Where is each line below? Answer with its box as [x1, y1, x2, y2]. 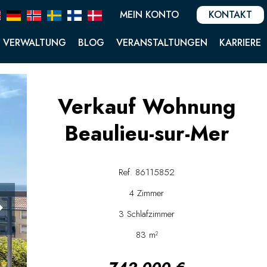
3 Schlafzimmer [119, 207, 175, 221]
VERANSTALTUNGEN [116, 36, 207, 50]
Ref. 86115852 [119, 166, 175, 179]
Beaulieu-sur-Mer [64, 119, 229, 148]
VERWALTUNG [3, 36, 66, 50]
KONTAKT [209, 7, 252, 21]
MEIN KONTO [120, 7, 179, 21]
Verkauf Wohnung [58, 92, 236, 122]
